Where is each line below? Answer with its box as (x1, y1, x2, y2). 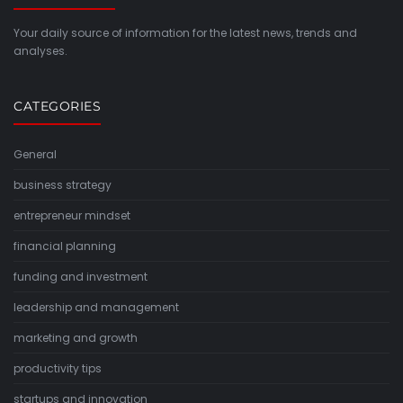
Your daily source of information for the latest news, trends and (13, 24, 357, 40)
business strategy (13, 176, 112, 193)
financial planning (13, 237, 116, 254)
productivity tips (13, 360, 102, 376)
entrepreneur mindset (13, 207, 130, 223)
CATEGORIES (13, 97, 101, 114)
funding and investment (13, 268, 148, 284)
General (13, 146, 57, 162)
